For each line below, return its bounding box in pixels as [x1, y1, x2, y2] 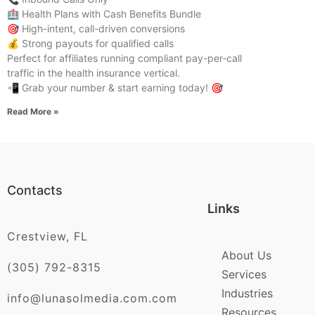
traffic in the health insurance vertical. [7, 67, 180, 79]
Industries [221, 286, 273, 301]
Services [221, 267, 266, 282]
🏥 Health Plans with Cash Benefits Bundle [7, 8, 201, 20]
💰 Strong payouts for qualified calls [7, 37, 174, 50]
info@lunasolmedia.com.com [7, 291, 177, 306]
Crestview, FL [7, 229, 88, 244]
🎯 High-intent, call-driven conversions [7, 22, 185, 35]
